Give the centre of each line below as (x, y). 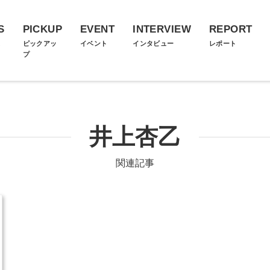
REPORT (231, 29)
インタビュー (153, 43)
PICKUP (42, 29)
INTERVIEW (162, 29)
